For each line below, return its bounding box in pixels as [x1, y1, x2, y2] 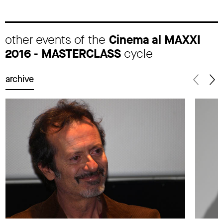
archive [5, 73, 34, 85]
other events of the [5, 31, 109, 48]
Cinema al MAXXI [109, 31, 201, 48]
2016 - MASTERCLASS [5, 45, 121, 62]
